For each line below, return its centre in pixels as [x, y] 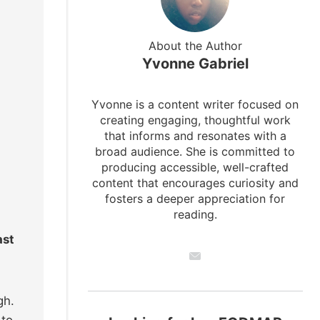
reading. [195, 215]
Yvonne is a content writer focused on [195, 105]
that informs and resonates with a [195, 136]
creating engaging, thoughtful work [195, 120]
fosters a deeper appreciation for [195, 199]
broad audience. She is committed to [195, 152]
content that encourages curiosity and [195, 183]
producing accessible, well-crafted [195, 167]
